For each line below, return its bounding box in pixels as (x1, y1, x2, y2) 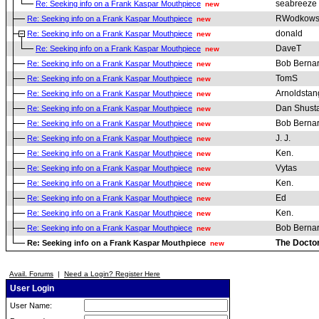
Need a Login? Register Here (64, 270, 160, 278)
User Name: (8, 301, 52, 310)
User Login (8, 283, 54, 293)
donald (276, 28, 303, 38)
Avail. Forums (9, 270, 53, 278)
